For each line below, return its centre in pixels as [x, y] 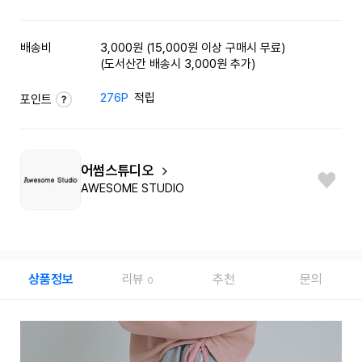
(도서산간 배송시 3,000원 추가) [178, 63]
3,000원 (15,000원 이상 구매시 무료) [193, 48]
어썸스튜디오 [118, 170]
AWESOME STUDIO [132, 189]
